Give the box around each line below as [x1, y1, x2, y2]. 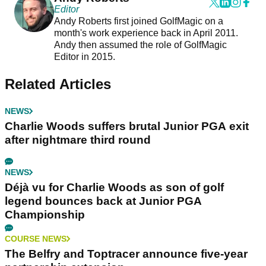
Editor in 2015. [53, 51, 118, 62]
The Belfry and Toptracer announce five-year [5, 247, 248, 260]
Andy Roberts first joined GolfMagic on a [53, 15, 223, 26]
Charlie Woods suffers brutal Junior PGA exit [5, 119, 249, 132]
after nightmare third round [5, 133, 151, 146]
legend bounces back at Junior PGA [5, 194, 202, 207]
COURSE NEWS [5, 233, 66, 243]
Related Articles [5, 75, 111, 92]
